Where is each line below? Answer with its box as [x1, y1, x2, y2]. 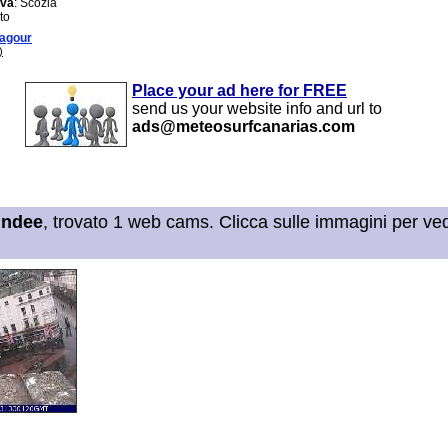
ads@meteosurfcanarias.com [132, 117, 355, 135]
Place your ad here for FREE [132, 81, 347, 99]
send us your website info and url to [132, 99, 382, 117]
